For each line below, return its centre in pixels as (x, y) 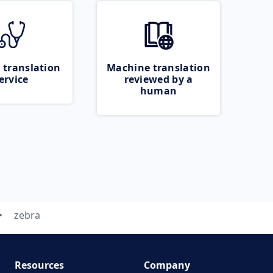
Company (167, 265)
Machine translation (158, 68)
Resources (39, 265)
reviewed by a (158, 79)
